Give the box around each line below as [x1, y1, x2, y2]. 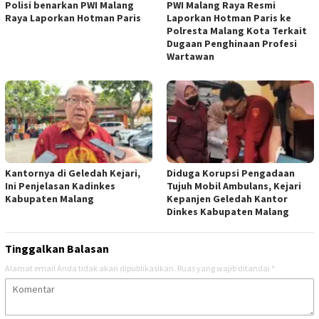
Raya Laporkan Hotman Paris [5, 11, 141, 25]
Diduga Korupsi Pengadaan [167, 167, 295, 179]
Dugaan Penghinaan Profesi [167, 37, 297, 51]
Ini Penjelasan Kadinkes [5, 179, 115, 192]
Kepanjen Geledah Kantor [167, 192, 288, 205]
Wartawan [167, 50, 214, 63]
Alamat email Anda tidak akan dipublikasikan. [5, 263, 176, 273]
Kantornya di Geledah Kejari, [5, 167, 140, 179]
